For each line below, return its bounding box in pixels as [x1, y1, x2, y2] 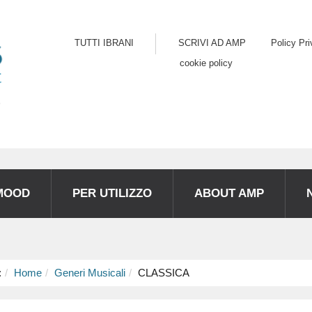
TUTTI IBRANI [75, 38, 134, 48]
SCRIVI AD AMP [178, 38, 246, 48]
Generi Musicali [54, 266, 125, 279]
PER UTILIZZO [72, 186, 152, 200]
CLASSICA [138, 266, 189, 279]
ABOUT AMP [194, 186, 264, 200]
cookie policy [180, 58, 233, 68]
